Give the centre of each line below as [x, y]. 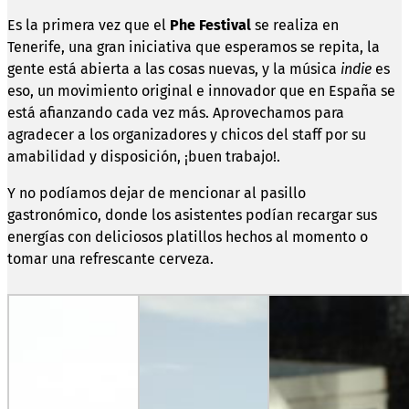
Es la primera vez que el [87, 25]
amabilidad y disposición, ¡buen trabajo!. [144, 156]
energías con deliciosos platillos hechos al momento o [188, 236]
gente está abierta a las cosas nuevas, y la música [174, 68]
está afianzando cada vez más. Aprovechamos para [176, 112]
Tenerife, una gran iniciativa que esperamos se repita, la [194, 47]
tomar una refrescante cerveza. [110, 258]
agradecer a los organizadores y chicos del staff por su [187, 134]
